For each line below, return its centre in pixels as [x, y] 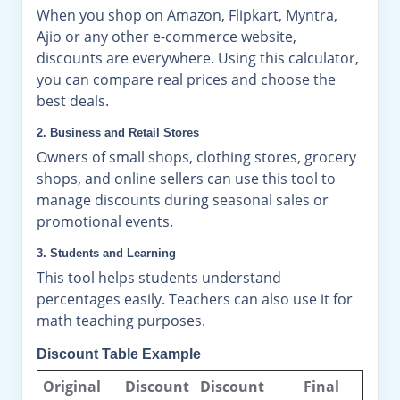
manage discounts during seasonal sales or [183, 200]
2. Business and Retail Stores [118, 133]
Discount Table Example [119, 354]
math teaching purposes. [121, 321]
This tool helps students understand [159, 278]
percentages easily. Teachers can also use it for [195, 299]
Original [72, 387]
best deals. [73, 101]
